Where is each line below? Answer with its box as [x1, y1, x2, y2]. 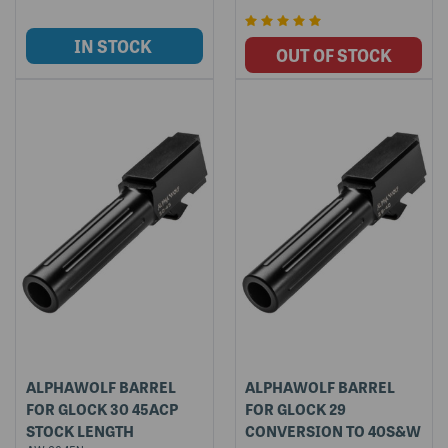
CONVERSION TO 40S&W [245, 419, 422, 442]
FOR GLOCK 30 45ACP [25, 397, 178, 420]
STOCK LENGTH [25, 419, 134, 442]
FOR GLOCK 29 [245, 397, 347, 420]
